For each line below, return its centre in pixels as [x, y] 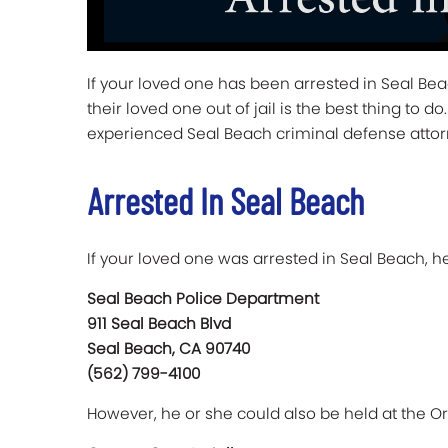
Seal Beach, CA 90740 [168, 349]
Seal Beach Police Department [203, 299]
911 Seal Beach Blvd [159, 324]
